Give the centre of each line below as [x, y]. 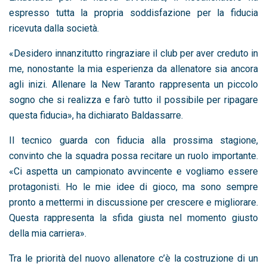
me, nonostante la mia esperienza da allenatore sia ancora [133, 69]
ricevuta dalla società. [54, 28]
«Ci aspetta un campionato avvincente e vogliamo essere [133, 171]
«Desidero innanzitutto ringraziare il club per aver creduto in [133, 53]
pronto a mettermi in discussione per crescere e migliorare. [133, 202]
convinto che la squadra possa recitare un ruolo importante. [133, 156]
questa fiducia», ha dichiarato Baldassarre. [96, 115]
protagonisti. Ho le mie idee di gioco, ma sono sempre [133, 187]
